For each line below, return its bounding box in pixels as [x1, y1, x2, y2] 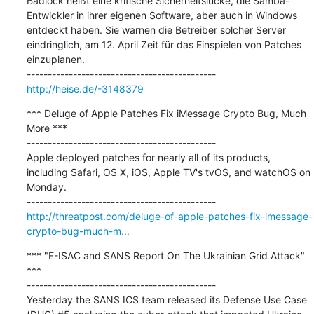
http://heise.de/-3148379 [26, 82, 144, 95]
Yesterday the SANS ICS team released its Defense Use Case [26, 293, 307, 306]
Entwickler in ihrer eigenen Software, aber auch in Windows [26, 8, 297, 21]
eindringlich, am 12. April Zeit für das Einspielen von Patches [26, 38, 301, 50]
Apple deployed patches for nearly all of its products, [26, 151, 271, 163]
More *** [26, 121, 67, 134]
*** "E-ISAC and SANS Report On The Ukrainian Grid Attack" [26, 249, 305, 261]
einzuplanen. [26, 53, 85, 65]
